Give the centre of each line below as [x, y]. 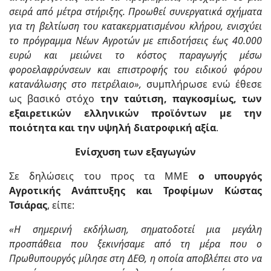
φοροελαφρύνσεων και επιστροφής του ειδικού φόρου [135, 70]
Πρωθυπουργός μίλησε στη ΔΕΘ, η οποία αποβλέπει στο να [135, 259]
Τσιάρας [28, 205]
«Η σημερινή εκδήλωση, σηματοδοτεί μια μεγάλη [135, 230]
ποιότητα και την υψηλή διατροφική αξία [113, 128]
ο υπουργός [230, 176]
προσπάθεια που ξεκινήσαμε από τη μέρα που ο [135, 244]
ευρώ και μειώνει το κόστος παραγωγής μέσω [135, 55]
